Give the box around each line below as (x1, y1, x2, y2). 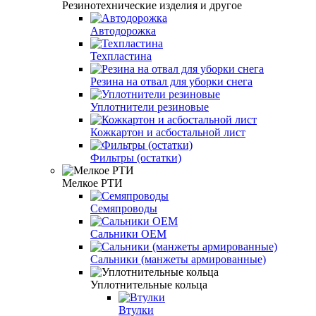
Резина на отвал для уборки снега (90, 75, 253, 87)
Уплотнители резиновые (90, 100, 209, 113)
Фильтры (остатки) (90, 151, 181, 164)
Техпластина (90, 49, 152, 62)
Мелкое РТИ (62, 176, 123, 189)
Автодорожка (90, 24, 156, 37)
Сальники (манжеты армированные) (90, 253, 266, 265)
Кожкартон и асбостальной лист (90, 126, 245, 138)
